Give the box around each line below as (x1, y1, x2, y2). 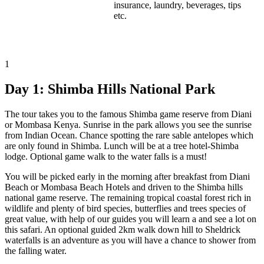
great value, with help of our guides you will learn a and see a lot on (5, 213, 256, 224)
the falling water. (5, 245, 67, 256)
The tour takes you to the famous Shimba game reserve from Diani (5, 108, 252, 119)
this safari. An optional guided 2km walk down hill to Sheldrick (5, 224, 240, 235)
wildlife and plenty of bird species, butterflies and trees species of (5, 203, 246, 213)
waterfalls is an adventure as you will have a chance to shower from (5, 235, 256, 245)
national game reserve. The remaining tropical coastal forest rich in (5, 192, 251, 203)
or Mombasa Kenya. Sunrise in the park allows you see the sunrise (5, 119, 252, 130)
